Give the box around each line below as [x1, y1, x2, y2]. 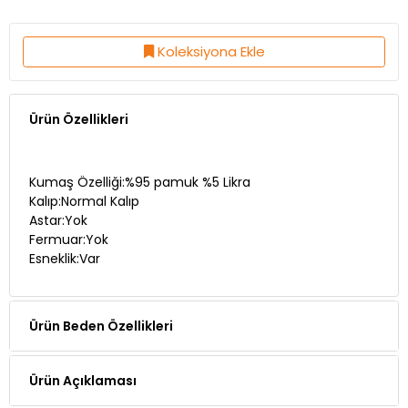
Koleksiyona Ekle [157, 42, 265, 62]
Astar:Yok [28, 210, 87, 229]
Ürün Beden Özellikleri [29, 316, 173, 335]
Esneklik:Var [28, 249, 100, 268]
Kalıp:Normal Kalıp [28, 191, 139, 210]
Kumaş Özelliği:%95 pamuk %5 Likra [28, 172, 250, 191]
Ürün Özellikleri [29, 110, 128, 129]
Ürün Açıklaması [29, 371, 137, 390]
